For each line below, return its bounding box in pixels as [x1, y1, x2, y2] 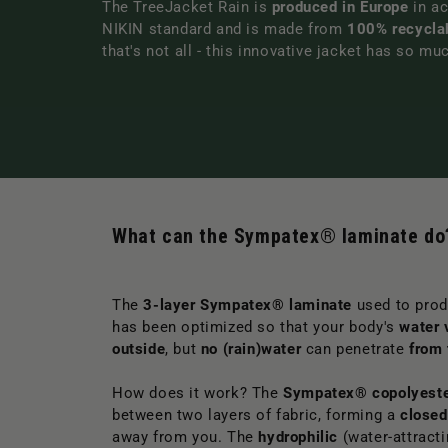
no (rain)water [200, 339, 302, 358]
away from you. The [112, 427, 259, 446]
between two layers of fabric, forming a [112, 405, 401, 424]
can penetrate [301, 339, 410, 358]
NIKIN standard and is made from [102, 19, 348, 38]
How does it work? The [112, 383, 284, 402]
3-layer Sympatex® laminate [143, 295, 353, 314]
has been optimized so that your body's [112, 317, 400, 336]
